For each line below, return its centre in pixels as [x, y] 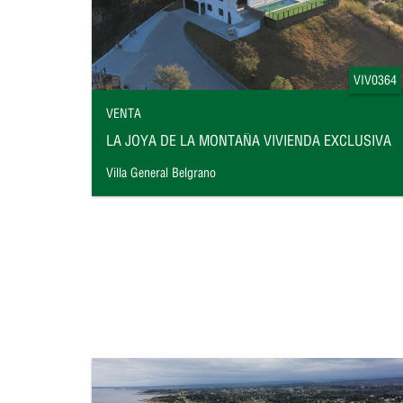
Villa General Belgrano [161, 173]
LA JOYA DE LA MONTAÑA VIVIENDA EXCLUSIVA [249, 140]
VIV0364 [375, 80]
